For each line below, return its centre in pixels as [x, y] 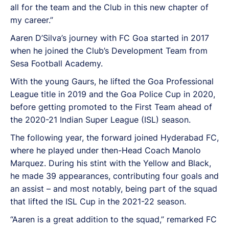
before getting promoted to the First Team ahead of [111, 107]
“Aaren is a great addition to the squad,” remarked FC [113, 219]
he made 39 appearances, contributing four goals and [114, 176]
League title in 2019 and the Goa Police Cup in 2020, [113, 94]
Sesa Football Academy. [56, 63]
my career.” [32, 20]
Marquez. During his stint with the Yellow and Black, [111, 163]
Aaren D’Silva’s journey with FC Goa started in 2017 [110, 38]
